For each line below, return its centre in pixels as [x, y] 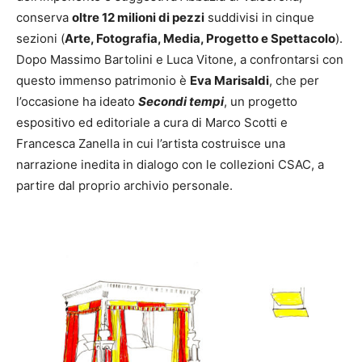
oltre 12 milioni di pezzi [138, 18]
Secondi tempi [181, 102]
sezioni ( [40, 39]
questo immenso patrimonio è [103, 81]
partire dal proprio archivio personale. [124, 186]
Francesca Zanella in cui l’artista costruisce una [151, 144]
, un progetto [261, 102]
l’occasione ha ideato [77, 102]
